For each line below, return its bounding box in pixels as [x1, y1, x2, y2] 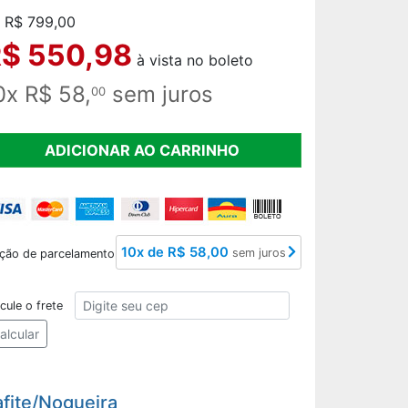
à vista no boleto [132, 50, 253, 69]
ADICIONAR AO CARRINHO [45, 140, 240, 159]
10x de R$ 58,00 [120, 244, 232, 261]
